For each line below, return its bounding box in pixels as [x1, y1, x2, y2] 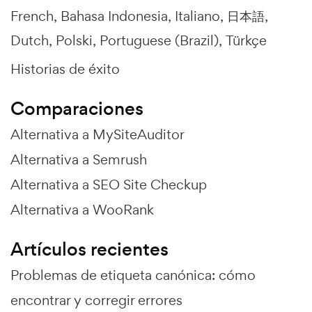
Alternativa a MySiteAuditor [10, 125, 185, 143]
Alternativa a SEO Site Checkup [10, 175, 207, 194]
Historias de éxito [10, 59, 120, 78]
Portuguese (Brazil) [100, 31, 219, 49]
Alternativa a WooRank [10, 200, 154, 219]
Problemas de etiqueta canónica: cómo [10, 265, 256, 284]
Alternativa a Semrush [10, 150, 147, 169]
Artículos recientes [10, 236, 169, 262]
